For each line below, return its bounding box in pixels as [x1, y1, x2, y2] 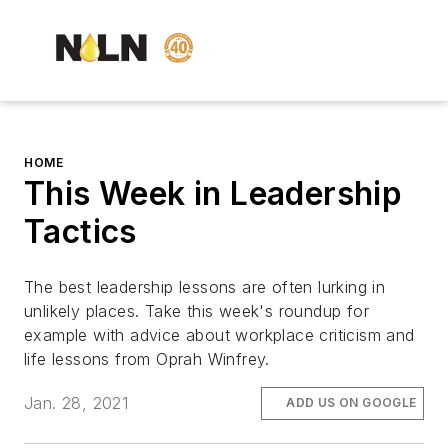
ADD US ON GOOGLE [286, 395, 417, 411]
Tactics [24, 212, 137, 252]
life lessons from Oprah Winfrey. [24, 349, 276, 370]
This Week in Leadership [24, 174, 403, 214]
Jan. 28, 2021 [24, 393, 129, 414]
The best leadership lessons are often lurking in [24, 277, 386, 298]
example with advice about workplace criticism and [24, 325, 415, 346]
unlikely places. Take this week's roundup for [24, 301, 369, 322]
